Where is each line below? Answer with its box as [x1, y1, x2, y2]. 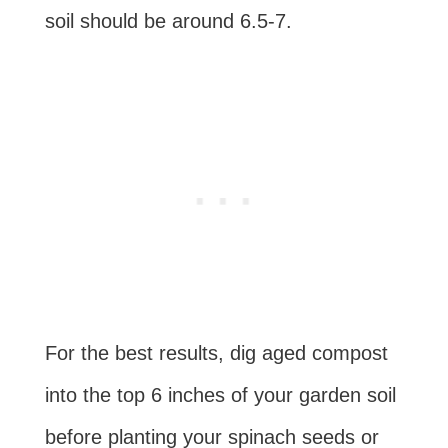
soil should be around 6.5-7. [44, 9, 292, 32]
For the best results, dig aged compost [44, 341, 388, 364]
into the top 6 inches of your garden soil [44, 383, 396, 406]
